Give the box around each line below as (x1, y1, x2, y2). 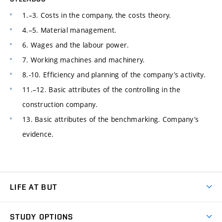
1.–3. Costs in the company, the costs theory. (22, 10, 171, 20)
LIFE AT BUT (10, 182, 57, 192)
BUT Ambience (10, 203, 59, 213)
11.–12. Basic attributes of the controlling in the (22, 84, 180, 94)
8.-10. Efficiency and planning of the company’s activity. (22, 69, 206, 79)
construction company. (22, 99, 98, 109)
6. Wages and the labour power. (22, 40, 129, 50)
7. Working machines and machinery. (22, 55, 145, 64)
